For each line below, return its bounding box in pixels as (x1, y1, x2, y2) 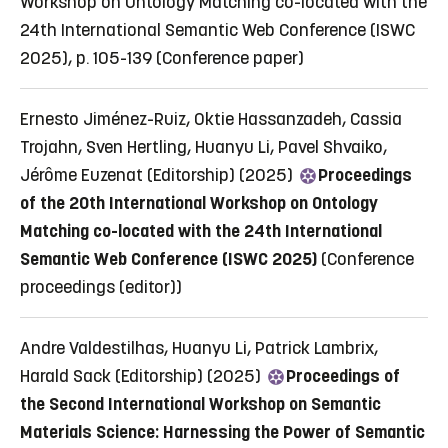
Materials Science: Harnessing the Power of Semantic (20, 420, 425, 443)
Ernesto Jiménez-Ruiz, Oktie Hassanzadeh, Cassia (20, 107, 402, 130)
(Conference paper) (156, 46, 304, 69)
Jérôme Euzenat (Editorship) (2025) (20, 163, 297, 186)
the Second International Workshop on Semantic (20, 392, 381, 415)
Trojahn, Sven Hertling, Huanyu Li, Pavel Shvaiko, (20, 135, 387, 158)
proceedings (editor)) (20, 275, 182, 298)
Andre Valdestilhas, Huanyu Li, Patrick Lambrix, (20, 336, 378, 359)
